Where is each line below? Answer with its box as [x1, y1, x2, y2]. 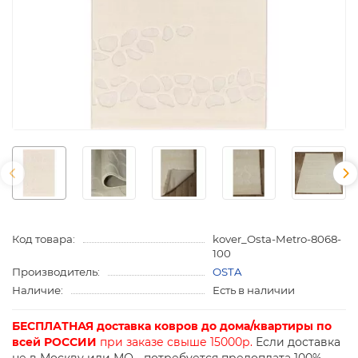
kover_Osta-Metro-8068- [212, 233, 341, 246]
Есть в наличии [212, 284, 295, 297]
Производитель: [12, 265, 100, 279]
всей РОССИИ [12, 335, 97, 350]
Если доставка [253, 335, 340, 350]
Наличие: [12, 284, 63, 297]
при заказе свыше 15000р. [97, 335, 253, 350]
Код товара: [12, 233, 75, 246]
